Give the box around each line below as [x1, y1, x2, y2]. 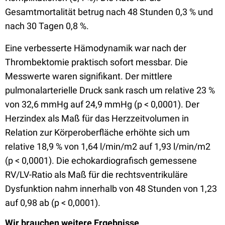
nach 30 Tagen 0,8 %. [5, 21, 89, 31]
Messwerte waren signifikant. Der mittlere [5, 71, 172, 81]
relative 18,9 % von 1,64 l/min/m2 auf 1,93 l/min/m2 [5, 141, 210, 152]
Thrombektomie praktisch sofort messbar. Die [5, 57, 188, 67]
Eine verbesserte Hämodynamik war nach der [5, 43, 186, 53]
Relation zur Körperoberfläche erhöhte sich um [5, 127, 190, 138]
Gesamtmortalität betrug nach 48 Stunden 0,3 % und [5, 7, 213, 17]
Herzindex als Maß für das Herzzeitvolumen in [5, 113, 189, 124]
